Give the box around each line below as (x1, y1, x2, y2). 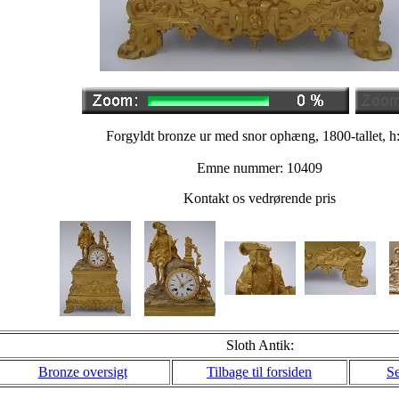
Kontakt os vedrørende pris (183, 191, 336, 206)
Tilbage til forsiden (207, 364, 312, 379)
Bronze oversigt (37, 364, 127, 379)
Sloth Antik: (225, 338, 294, 353)
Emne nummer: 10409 (197, 160, 322, 175)
